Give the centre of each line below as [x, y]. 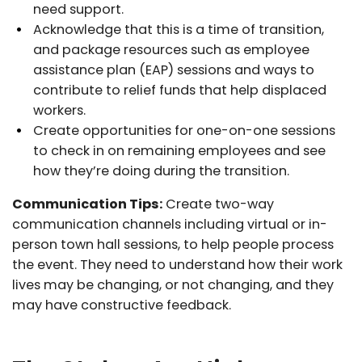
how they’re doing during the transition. [161, 170]
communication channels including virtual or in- [170, 224]
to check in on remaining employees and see [179, 150]
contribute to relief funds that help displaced [180, 90]
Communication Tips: [87, 204]
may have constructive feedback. [122, 305]
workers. [59, 110]
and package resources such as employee [171, 49]
